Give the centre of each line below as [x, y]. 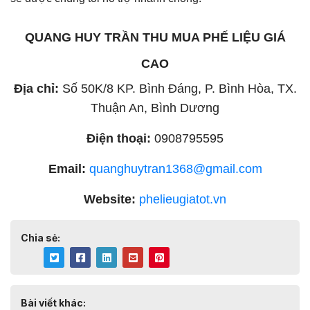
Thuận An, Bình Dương [155, 108]
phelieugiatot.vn [183, 200]
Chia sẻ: [40, 238]
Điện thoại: [119, 139]
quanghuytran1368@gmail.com [175, 169]
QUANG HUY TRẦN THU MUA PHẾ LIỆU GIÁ [155, 38]
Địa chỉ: [36, 89]
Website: [110, 200]
